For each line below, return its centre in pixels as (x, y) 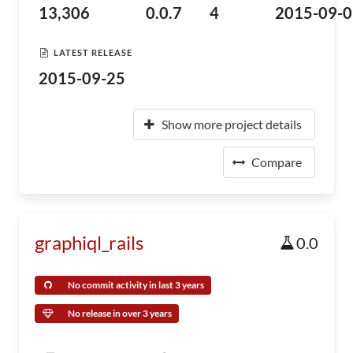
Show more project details (232, 124)
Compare (277, 162)
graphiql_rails (89, 242)
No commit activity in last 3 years (136, 285)
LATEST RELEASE (93, 52)
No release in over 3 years (120, 313)
